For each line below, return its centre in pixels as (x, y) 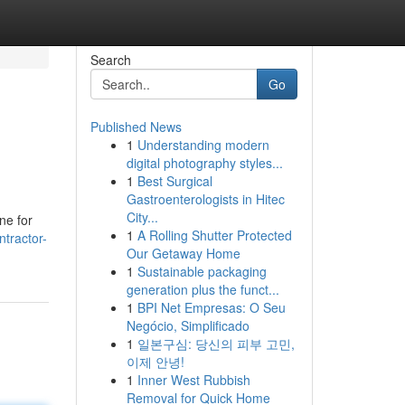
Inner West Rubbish (193, 380)
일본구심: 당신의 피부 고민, (216, 344)
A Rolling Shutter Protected (214, 235)
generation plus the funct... (202, 289)
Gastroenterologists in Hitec (205, 199)
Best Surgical (174, 181)
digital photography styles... (204, 163)
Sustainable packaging (202, 271)
